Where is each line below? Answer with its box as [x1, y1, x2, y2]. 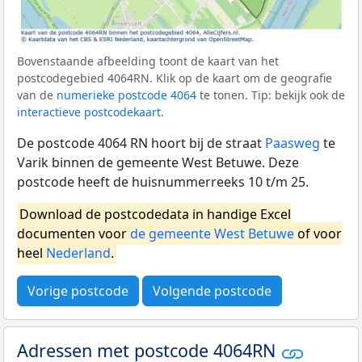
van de [17, 87, 57, 103]
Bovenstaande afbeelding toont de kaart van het [17, 53, 279, 69]
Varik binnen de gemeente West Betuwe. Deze [17, 154, 299, 172]
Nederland [46, 244, 111, 263]
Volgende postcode [153, 282, 271, 301]
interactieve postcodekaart [17, 104, 161, 120]
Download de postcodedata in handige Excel [19, 205, 291, 224]
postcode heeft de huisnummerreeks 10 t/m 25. [17, 173, 309, 192]
